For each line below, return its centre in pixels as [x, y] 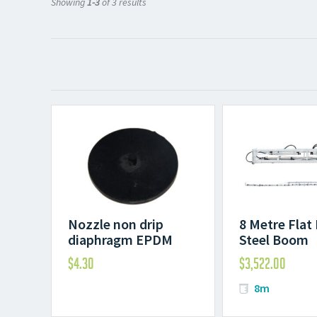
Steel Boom [274, 240]
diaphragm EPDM [121, 240]
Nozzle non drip [116, 224]
